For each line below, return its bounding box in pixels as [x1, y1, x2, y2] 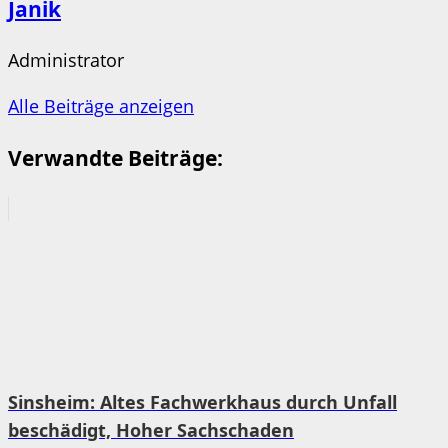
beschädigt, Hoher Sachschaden [8, 417, 294, 442]
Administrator [8, 47, 124, 72]
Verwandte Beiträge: [8, 142, 223, 172]
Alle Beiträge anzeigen [8, 93, 194, 118]
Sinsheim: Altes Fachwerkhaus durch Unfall [8, 389, 397, 414]
